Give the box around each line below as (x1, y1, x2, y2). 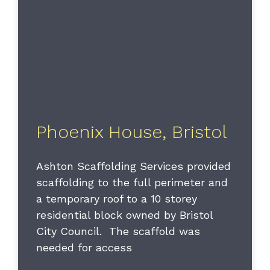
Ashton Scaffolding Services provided (36, 160, 231, 173)
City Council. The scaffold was (36, 225, 200, 238)
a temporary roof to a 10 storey (36, 192, 197, 206)
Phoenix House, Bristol (36, 121, 227, 143)
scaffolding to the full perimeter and (36, 176, 228, 189)
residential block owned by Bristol (36, 209, 213, 222)
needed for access (36, 241, 132, 254)
